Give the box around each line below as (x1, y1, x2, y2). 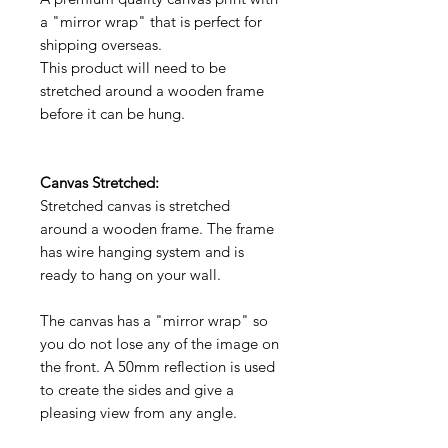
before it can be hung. (40, 103, 185, 123)
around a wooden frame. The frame (40, 218, 274, 238)
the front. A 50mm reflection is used (40, 356, 275, 376)
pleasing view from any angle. (40, 402, 237, 422)
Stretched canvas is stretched (40, 195, 230, 215)
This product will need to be (40, 57, 226, 77)
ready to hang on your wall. (40, 264, 221, 284)
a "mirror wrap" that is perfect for (40, 11, 262, 31)
